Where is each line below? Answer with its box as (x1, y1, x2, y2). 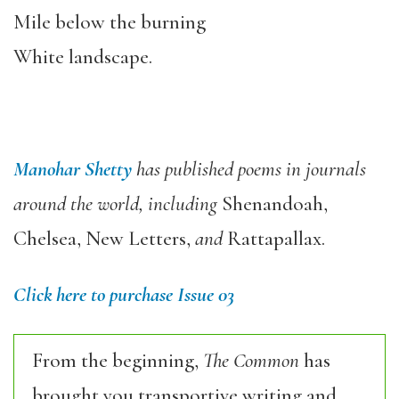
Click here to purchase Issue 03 (13, 282, 234, 307)
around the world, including (13, 191, 222, 216)
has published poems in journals (132, 157, 366, 182)
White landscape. (13, 45, 152, 69)
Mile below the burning (13, 10, 206, 35)
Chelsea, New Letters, (13, 226, 191, 251)
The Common (203, 348, 299, 373)
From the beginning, (32, 348, 203, 373)
